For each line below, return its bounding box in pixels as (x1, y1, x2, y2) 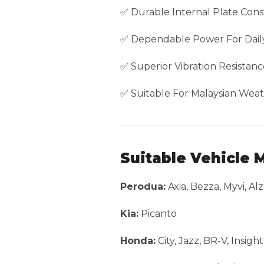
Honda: (120, 235, 156, 247)
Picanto (138, 208, 177, 220)
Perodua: (120, 181, 166, 193)
